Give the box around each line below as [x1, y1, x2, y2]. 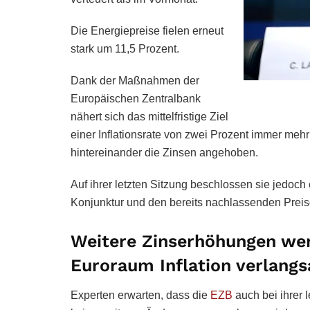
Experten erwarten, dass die [71, 289, 210, 301]
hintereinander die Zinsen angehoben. [71, 147, 258, 158]
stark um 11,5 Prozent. [71, 43, 179, 55]
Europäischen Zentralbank [71, 93, 201, 104]
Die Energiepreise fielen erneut [71, 25, 224, 37]
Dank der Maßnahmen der [71, 75, 199, 86]
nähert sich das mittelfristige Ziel [71, 111, 228, 122]
